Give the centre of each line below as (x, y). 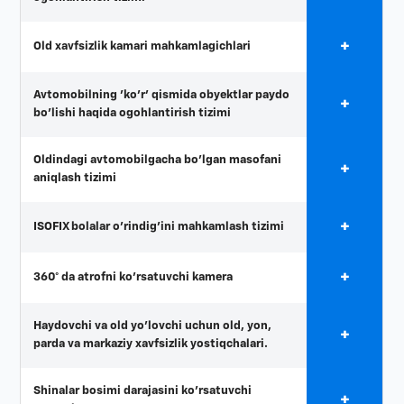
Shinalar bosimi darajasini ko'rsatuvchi (143, 391)
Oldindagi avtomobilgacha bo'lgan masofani (158, 161)
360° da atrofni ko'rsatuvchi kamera (133, 278)
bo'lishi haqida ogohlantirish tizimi (133, 114)
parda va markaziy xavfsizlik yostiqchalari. (151, 344)
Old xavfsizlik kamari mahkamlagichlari (142, 47)
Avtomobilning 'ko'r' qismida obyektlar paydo (162, 96)
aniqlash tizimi (75, 179)
